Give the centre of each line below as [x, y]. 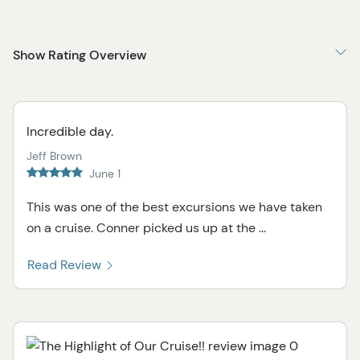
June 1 [105, 174]
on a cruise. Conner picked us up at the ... [146, 228]
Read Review [66, 265]
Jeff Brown [54, 156]
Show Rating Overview [80, 55]
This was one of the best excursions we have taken [174, 207]
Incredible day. [70, 132]
